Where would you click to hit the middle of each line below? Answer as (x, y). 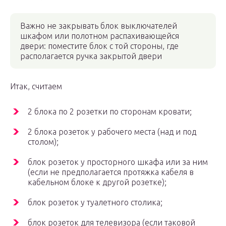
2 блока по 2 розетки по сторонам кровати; (110, 112)
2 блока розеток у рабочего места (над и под (112, 132)
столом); (43, 142)
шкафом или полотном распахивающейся (100, 36)
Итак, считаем (36, 87)
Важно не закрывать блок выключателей (99, 26)
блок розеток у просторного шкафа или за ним (118, 162)
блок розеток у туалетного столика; (95, 203)
